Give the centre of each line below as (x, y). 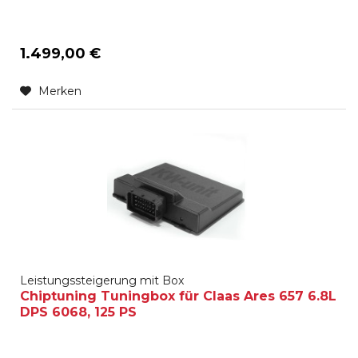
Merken (60, 91)
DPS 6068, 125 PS (79, 312)
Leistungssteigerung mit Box (102, 280)
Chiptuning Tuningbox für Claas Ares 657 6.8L (179, 296)
